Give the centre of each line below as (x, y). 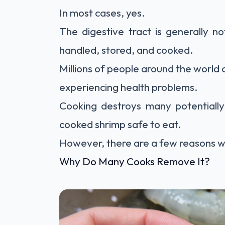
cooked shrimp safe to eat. (120, 124)
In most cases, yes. (102, 13)
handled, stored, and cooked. (126, 50)
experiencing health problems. (129, 87)
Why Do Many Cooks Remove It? (135, 161)
